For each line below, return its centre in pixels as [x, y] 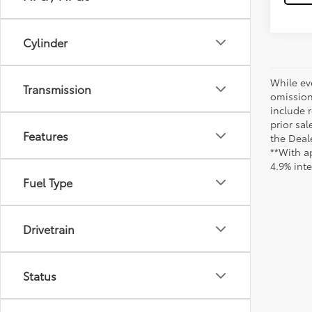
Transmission [57, 89]
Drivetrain [49, 229]
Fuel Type [48, 182]
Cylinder [45, 42]
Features [46, 135]
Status [40, 275]
